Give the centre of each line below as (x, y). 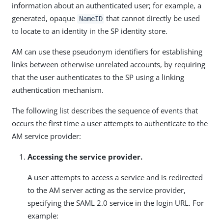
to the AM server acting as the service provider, (107, 190)
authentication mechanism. (58, 90)
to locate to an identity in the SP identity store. (90, 31)
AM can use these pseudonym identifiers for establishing (107, 52)
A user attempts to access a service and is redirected (115, 177)
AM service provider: (46, 136)
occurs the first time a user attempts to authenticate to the (110, 123)
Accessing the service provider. (85, 157)
